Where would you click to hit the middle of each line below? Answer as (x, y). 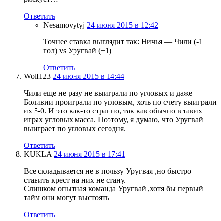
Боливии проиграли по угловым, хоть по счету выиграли (120, 102)
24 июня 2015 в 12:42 (123, 25)
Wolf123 (37, 76)
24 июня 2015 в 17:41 (90, 154)
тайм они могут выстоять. (67, 197)
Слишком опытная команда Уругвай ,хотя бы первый (113, 188)
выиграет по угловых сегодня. (75, 128)
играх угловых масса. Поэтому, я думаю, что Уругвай (113, 119)
